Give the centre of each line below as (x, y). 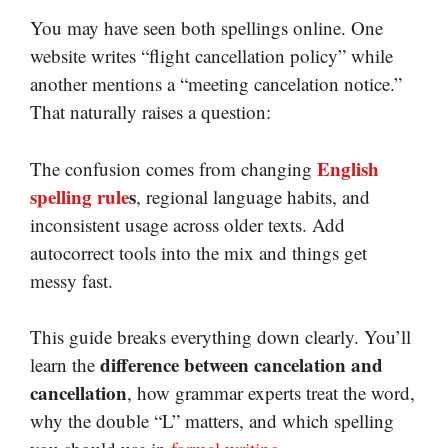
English (348, 168)
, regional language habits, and (253, 196)
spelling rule (79, 196)
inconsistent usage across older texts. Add (187, 224)
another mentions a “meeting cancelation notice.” (216, 84)
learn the (65, 365)
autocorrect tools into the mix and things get (198, 252)
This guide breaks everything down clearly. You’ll (220, 337)
